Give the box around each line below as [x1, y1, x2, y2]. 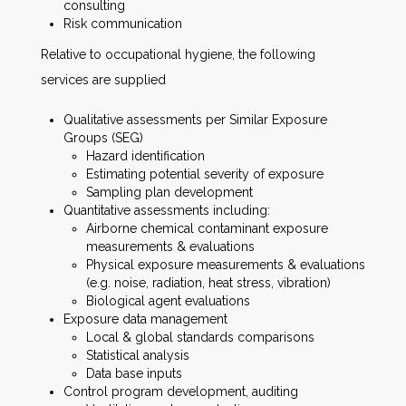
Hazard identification [86, 148, 205, 163]
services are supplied [41, 72, 166, 87]
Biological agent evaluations [86, 293, 250, 308]
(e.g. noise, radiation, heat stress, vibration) [86, 275, 331, 290]
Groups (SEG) [63, 130, 143, 145]
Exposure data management [63, 311, 227, 326]
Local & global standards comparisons [86, 329, 314, 344]
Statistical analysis [86, 347, 189, 362]
